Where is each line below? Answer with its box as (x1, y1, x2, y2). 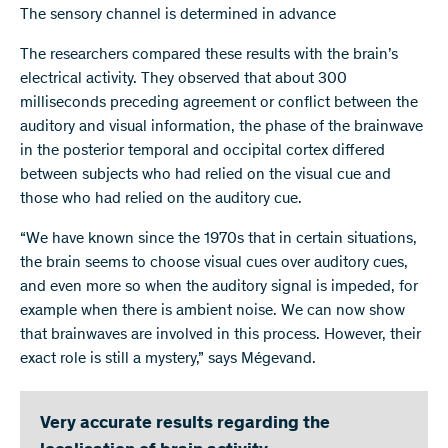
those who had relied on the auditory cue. (20, 191, 302, 208)
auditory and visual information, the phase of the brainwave (20, 119, 423, 136)
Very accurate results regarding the (40, 415, 330, 434)
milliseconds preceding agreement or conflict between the (20, 95, 418, 112)
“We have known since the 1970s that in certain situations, (20, 231, 417, 248)
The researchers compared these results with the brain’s (20, 47, 398, 64)
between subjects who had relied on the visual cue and (20, 167, 391, 184)
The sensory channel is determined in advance (20, 7, 336, 24)
